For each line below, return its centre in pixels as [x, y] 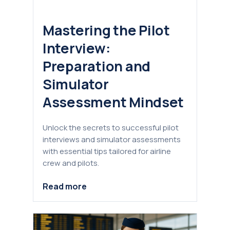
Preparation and [97, 66]
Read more [65, 186]
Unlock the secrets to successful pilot [111, 128]
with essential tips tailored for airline [107, 151]
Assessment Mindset [113, 102]
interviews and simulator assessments [112, 140]
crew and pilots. [71, 163]
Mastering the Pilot [106, 30]
